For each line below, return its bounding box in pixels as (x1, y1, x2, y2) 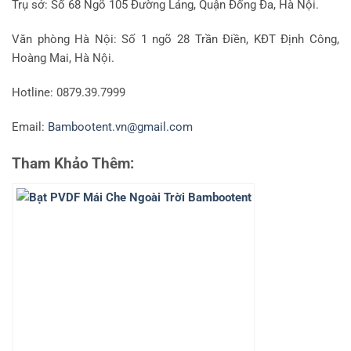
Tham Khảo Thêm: (12, 154, 134, 172)
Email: (12, 119, 48, 134)
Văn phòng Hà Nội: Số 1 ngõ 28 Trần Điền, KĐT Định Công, (12, 31, 339, 46)
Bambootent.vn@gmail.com (48, 119, 193, 134)
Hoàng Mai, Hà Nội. (12, 50, 114, 65)
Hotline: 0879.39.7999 (12, 85, 125, 100)
